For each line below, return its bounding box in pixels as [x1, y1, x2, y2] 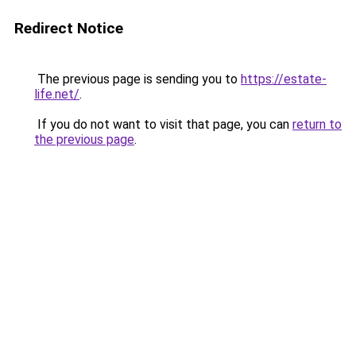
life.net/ [34, 87, 79, 102]
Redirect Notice [14, 19, 123, 37]
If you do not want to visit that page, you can [34, 117, 292, 132]
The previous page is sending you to [34, 72, 241, 87]
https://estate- [241, 72, 327, 87]
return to [292, 117, 342, 132]
